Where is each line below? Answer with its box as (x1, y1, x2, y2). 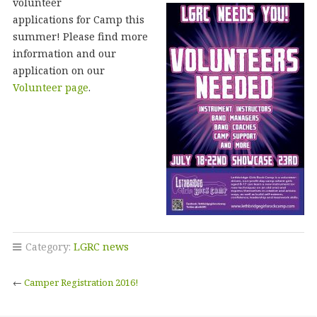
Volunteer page (12, 80, 88, 94)
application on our (12, 63, 105, 77)
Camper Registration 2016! (23, 275, 138, 289)
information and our (12, 46, 116, 60)
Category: (22, 239, 74, 253)
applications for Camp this (12, 12, 144, 26)
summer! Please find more (12, 29, 148, 43)
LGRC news (73, 239, 129, 253)
